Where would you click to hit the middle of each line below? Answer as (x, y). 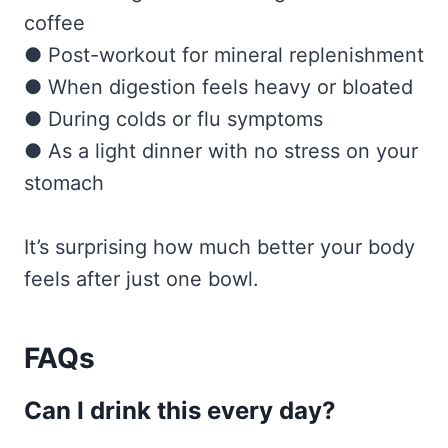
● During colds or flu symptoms (173, 119)
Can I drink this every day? (180, 411)
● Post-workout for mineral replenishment (224, 55)
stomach (64, 183)
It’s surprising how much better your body (219, 247)
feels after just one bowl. (141, 279)
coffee (54, 23)
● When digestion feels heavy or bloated (218, 87)
